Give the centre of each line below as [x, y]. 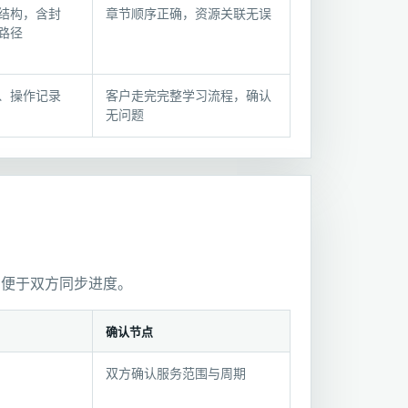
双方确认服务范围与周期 [176, 374]
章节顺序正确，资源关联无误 [189, 14]
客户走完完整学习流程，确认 [189, 96]
